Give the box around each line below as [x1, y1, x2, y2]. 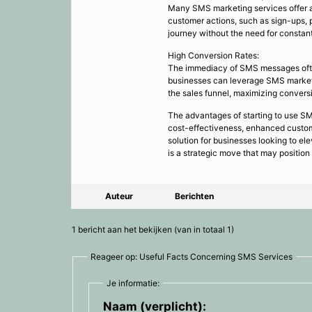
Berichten [175, 190, 214, 201]
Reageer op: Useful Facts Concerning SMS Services [91, 251, 292, 262]
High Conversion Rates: [168, 49, 259, 61]
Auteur [105, 190, 133, 201]
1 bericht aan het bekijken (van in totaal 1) [72, 224, 234, 235]
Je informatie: [107, 277, 159, 288]
